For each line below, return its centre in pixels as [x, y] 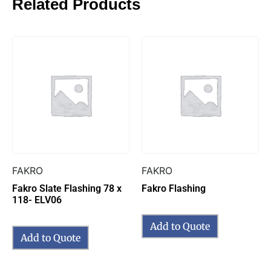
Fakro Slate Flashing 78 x [67, 188]
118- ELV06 [37, 200]
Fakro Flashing [174, 188]
